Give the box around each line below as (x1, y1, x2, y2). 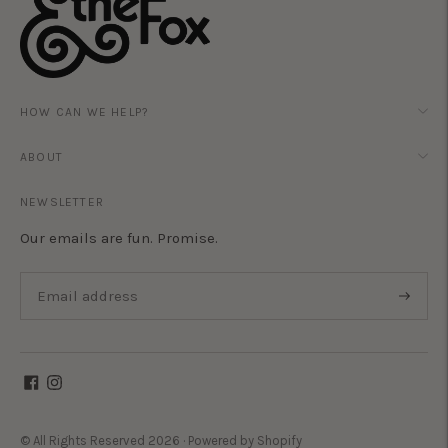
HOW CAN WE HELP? (20, 105, 150, 120)
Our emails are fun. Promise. (20, 229, 218, 248)
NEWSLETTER (20, 195, 104, 210)
